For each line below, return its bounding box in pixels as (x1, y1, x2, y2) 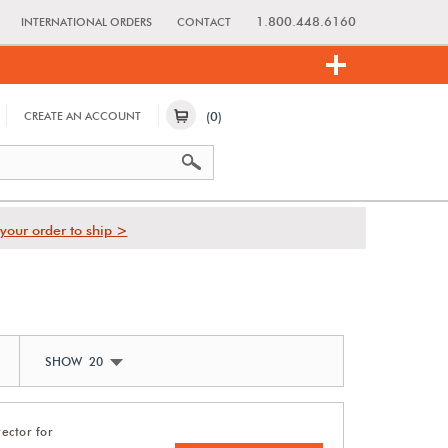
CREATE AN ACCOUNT (24, 109, 141, 123)
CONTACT (177, 15, 231, 29)
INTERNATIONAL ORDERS (21, 15, 152, 29)
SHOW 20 (45, 354, 104, 369)
